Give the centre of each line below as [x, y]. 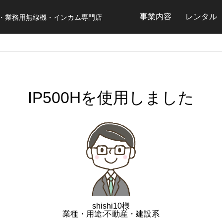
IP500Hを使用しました [111, 97]
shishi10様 [111, 206]
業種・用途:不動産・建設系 [111, 214]
